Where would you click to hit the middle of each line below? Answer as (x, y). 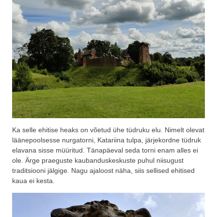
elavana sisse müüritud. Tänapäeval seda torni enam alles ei (105, 150)
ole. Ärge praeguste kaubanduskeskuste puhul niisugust (98, 161)
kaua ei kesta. (33, 181)
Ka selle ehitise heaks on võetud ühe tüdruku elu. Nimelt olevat (108, 130)
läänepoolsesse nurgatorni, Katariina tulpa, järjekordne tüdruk (107, 140)
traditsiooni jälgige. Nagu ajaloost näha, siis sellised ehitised (103, 171)
